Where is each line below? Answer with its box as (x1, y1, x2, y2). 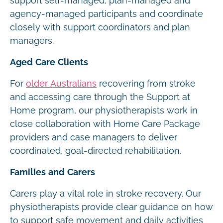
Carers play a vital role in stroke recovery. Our (10, 189, 201, 199)
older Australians (26, 79, 97, 89)
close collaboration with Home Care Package (10, 119, 200, 129)
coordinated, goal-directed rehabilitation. (10, 146, 184, 156)
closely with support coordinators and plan (10, 22, 190, 32)
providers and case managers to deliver (10, 132, 177, 142)
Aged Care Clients (10, 57, 88, 67)
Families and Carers (10, 167, 95, 177)
